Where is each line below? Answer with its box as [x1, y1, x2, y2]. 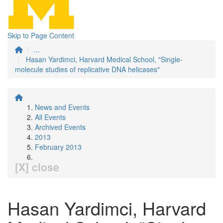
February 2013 [35, 142, 82, 152]
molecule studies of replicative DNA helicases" [15, 64, 160, 74]
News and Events [35, 102, 90, 112]
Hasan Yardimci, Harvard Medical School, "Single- [26, 54, 183, 64]
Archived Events [35, 122, 86, 132]
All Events [35, 112, 66, 122]
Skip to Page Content [7, 30, 74, 40]
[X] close [15, 159, 59, 174]
